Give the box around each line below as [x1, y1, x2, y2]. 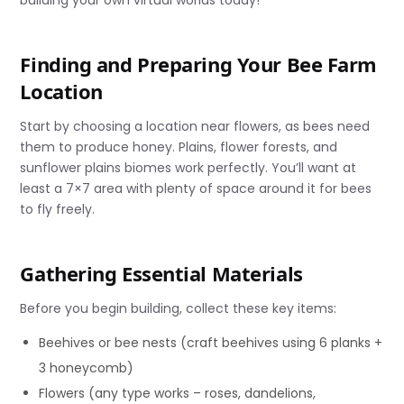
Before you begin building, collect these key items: [20, 299, 337, 318]
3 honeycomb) [39, 359, 134, 378]
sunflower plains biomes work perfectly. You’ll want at [20, 159, 357, 178]
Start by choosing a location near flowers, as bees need [20, 117, 371, 136]
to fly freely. [20, 200, 96, 219]
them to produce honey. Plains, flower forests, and [20, 138, 338, 157]
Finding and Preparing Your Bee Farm [20, 50, 378, 78]
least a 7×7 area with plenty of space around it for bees [20, 179, 372, 198]
